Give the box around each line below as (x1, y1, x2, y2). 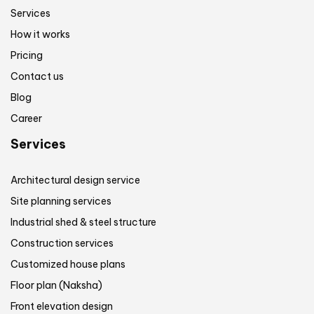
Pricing (11, 48, 43, 62)
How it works (11, 27, 70, 41)
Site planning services (11, 194, 111, 207)
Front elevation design (11, 299, 113, 313)
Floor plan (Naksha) (11, 278, 102, 292)
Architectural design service (11, 173, 140, 186)
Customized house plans (11, 257, 125, 271)
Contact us (11, 69, 64, 83)
